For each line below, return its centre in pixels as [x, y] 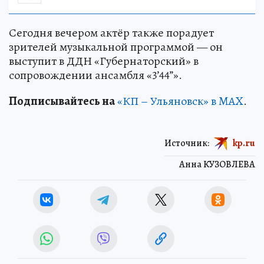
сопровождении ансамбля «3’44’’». [95, 75]
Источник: [187, 143]
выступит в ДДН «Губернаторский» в [104, 61]
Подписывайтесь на [62, 101]
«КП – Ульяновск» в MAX [180, 101]
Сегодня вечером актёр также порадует [111, 32]
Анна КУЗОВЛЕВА [217, 164]
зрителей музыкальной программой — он [116, 47]
